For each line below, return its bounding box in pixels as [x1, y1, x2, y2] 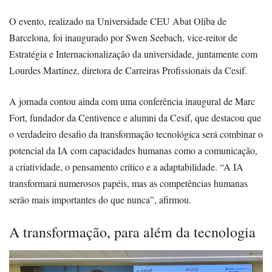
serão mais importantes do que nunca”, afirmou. [9, 193, 191, 206]
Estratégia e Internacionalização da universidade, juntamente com [9, 47, 257, 61]
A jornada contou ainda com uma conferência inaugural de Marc [9, 95, 255, 108]
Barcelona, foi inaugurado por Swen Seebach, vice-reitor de [9, 31, 237, 44]
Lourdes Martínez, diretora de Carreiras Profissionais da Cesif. [9, 64, 247, 77]
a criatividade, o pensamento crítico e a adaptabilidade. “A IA [9, 160, 243, 174]
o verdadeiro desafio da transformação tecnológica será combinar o [9, 127, 263, 141]
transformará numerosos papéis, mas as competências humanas [9, 177, 248, 190]
